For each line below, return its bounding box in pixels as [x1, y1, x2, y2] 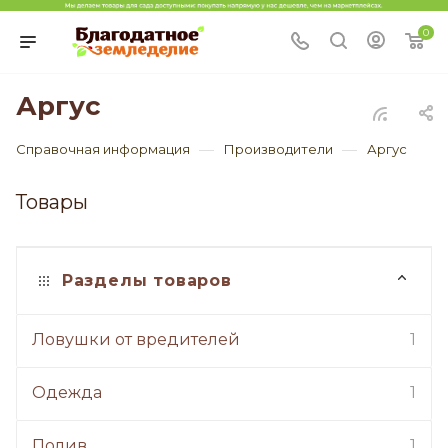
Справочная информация [16, 141, 190, 158]
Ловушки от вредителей [32, 330, 240, 350]
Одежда [32, 383, 102, 403]
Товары [16, 190, 88, 215]
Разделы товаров [61, 271, 232, 291]
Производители [224, 141, 333, 158]
